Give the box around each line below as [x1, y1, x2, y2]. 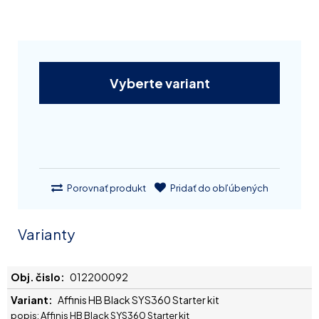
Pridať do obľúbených [168, 182, 268, 194]
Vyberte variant [109, 74, 210, 91]
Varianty [18, 224, 75, 243]
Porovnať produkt [65, 182, 146, 194]
